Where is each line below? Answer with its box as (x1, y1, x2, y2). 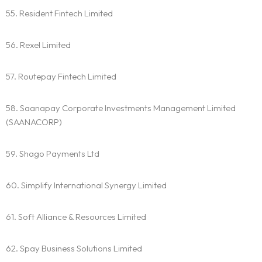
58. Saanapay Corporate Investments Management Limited (6, 102, 236, 114)
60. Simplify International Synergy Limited (6, 180, 167, 191)
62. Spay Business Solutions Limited (6, 243, 142, 254)
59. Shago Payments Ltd (6, 148, 99, 160)
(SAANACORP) (6, 116, 62, 128)
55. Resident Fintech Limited (6, 8, 113, 19)
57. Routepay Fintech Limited (6, 71, 116, 82)
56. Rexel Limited (6, 39, 71, 51)
